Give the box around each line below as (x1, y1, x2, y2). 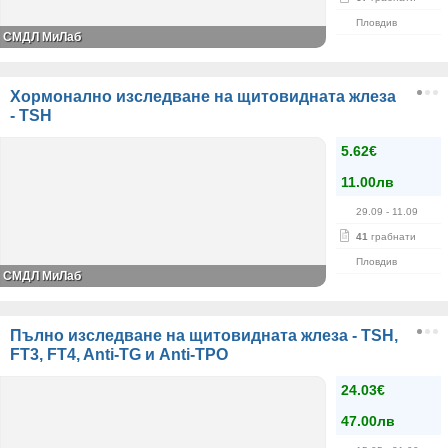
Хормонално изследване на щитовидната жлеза (10, 88, 396, 105)
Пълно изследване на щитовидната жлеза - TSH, (10, 327, 398, 344)
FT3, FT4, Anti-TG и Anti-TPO (10, 346, 228, 363)
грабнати (368, 231, 416, 242)
